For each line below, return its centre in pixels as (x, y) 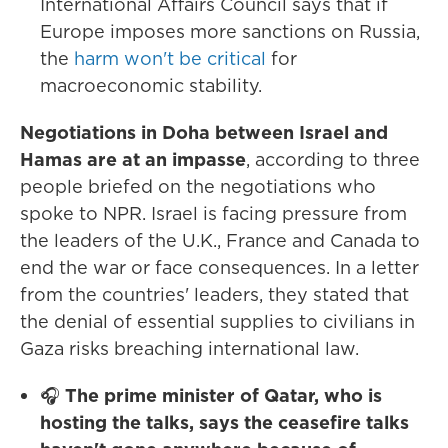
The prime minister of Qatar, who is (223, 395)
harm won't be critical (170, 58)
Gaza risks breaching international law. (189, 348)
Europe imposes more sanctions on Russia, (230, 31)
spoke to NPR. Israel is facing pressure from (213, 213)
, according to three (333, 159)
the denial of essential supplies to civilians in (217, 321)
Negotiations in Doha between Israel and (204, 132)
